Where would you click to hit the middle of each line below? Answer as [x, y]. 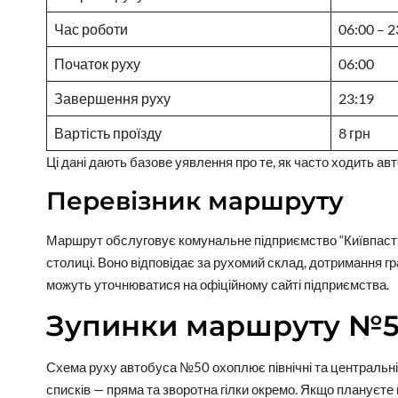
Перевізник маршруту [195, 201]
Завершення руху [112, 99]
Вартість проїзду [108, 133]
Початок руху [97, 64]
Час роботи [91, 29]
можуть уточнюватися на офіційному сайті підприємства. [218, 285]
